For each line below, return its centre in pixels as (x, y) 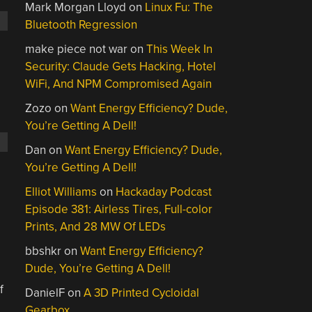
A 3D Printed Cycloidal (142, 293)
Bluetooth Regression (81, 25)
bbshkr (44, 251)
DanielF (45, 293)
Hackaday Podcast (164, 192)
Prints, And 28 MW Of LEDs (96, 227)
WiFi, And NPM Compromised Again (119, 84)
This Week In (180, 49)
